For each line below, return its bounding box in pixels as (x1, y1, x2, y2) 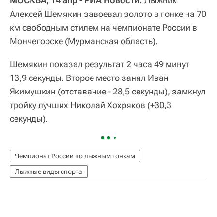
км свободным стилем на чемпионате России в (10, 22, 197, 32)
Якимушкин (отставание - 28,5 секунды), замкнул (10, 86, 206, 96)
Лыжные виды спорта (15, 168, 82, 175)
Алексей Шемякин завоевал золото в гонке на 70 (10, 9, 206, 19)
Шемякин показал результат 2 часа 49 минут (10, 59, 189, 69)
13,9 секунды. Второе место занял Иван (10, 73, 169, 83)
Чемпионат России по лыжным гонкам (15, 152, 135, 160)
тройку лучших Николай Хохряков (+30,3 (10, 100, 171, 110)
